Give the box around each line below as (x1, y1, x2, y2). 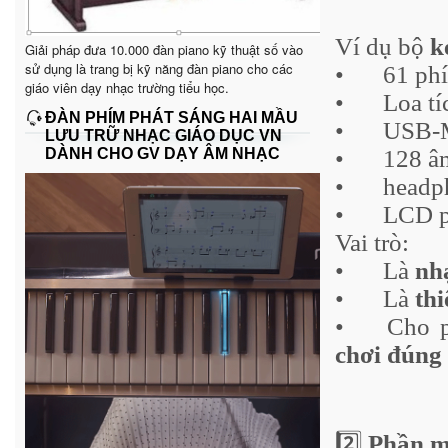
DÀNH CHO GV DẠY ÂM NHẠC (45, 144, 280, 162)
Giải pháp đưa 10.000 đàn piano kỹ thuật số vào (25, 39, 303, 59)
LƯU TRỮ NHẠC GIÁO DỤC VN (45, 126, 282, 144)
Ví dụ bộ (335, 32, 430, 60)
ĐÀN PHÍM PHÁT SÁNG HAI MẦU (45, 108, 298, 126)
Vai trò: (335, 228, 409, 256)
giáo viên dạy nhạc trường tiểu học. (25, 77, 229, 97)
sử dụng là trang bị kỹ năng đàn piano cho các (25, 58, 293, 78)
